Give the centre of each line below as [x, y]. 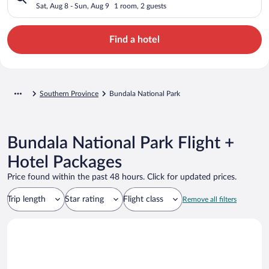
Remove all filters [210, 199]
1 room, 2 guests [140, 6]
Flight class [143, 199]
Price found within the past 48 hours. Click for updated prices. [122, 177]
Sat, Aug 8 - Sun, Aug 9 [73, 6]
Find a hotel [134, 39]
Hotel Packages [65, 162]
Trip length [26, 199]
